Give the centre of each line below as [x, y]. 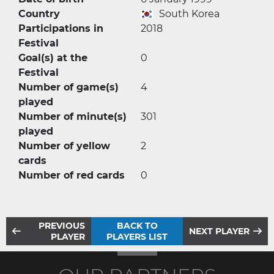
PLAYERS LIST [137, 237]
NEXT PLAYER [219, 231]
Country [39, 14]
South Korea [189, 14]
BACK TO [137, 226]
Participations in [61, 28]
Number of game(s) [68, 87]
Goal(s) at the [53, 58]
